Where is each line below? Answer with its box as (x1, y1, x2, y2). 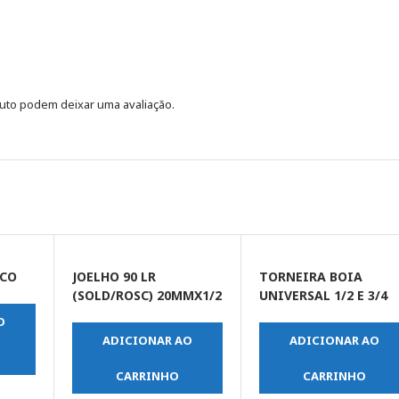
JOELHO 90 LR (71, 268, 156, 286)
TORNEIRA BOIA (259, 268, 363, 286)
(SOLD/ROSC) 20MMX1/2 (71, 287, 222, 305)
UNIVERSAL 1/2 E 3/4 (259, 287, 388, 305)
